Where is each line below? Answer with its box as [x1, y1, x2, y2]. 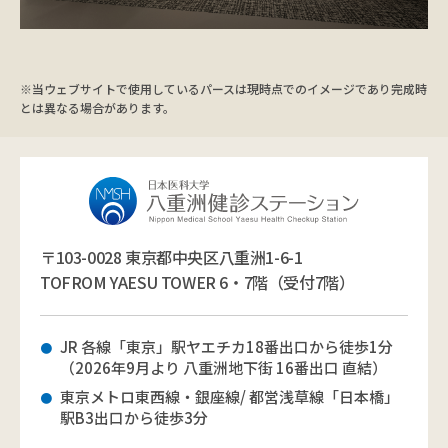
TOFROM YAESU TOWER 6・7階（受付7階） [40, 269, 355, 294]
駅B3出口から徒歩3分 [60, 406, 208, 428]
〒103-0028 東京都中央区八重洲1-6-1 [40, 244, 303, 269]
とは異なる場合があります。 [20, 98, 175, 116]
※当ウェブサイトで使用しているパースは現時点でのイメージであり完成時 [20, 79, 427, 97]
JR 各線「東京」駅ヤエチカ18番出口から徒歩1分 [60, 335, 393, 357]
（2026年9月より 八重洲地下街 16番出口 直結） [60, 356, 387, 378]
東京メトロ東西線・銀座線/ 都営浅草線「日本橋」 [60, 385, 399, 407]
